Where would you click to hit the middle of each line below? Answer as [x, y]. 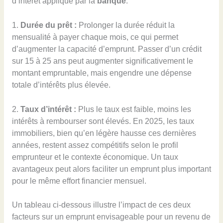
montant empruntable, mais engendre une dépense [102, 73]
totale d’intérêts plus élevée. [61, 85]
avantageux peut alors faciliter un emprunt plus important [111, 169]
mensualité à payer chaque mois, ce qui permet [95, 37]
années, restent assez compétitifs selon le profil [95, 145]
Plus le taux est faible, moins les [133, 109]
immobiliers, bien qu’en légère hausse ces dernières [104, 133]
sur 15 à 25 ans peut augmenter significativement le [102, 61]
